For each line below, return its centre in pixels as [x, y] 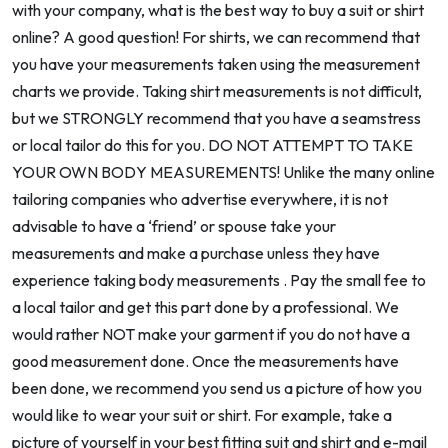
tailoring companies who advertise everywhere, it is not [200, 199]
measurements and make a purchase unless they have [196, 253]
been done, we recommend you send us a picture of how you [217, 388]
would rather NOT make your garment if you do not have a [211, 334]
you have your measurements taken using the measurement [216, 64]
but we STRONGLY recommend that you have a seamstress [216, 118]
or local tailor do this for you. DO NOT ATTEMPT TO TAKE [212, 145]
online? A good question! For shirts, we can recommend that [216, 37]
